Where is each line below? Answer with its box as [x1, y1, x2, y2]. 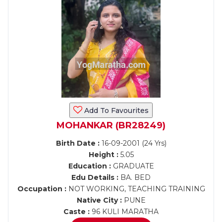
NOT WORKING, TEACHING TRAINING [66, 184, 205, 193]
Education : [68, 162, 111, 170]
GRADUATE [111, 162, 154, 170]
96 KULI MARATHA [90, 207, 159, 216]
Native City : [76, 196, 122, 205]
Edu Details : [71, 173, 118, 182]
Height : [88, 150, 118, 159]
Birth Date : [55, 139, 100, 148]
